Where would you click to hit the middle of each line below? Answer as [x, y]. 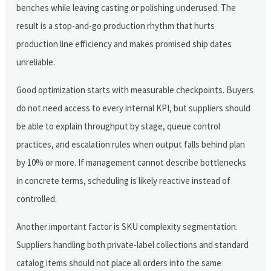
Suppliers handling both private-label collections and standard [133, 244]
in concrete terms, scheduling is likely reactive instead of [124, 180]
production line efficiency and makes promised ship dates [124, 44]
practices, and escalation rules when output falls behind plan [131, 144]
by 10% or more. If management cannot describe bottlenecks [132, 162]
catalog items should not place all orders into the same [119, 263]
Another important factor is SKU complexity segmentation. [127, 226]
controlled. [37, 198]
